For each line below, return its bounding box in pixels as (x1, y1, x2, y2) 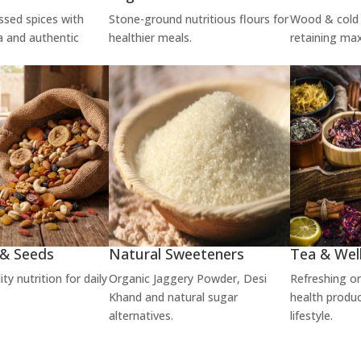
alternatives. (109, 307, 174, 323)
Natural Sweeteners (109, 243, 245, 263)
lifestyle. (289, 307, 333, 323)
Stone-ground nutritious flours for (109, 11, 289, 27)
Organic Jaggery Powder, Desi (109, 270, 268, 286)
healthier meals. (109, 30, 193, 46)
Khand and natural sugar (109, 288, 239, 305)
